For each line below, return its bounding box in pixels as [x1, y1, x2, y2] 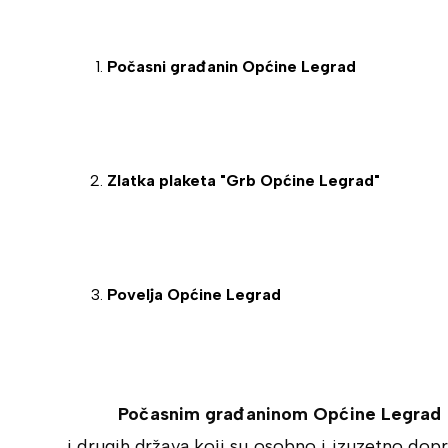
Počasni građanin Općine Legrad [107, 57, 357, 76]
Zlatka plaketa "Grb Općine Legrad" [107, 171, 381, 190]
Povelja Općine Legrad [107, 285, 282, 304]
